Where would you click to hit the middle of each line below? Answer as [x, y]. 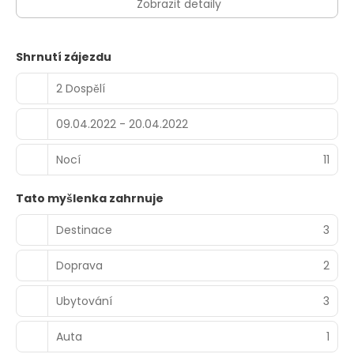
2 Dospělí [81, 88]
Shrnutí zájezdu [64, 57]
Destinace [84, 230]
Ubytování [84, 301]
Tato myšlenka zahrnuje [90, 198]
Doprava [79, 265]
